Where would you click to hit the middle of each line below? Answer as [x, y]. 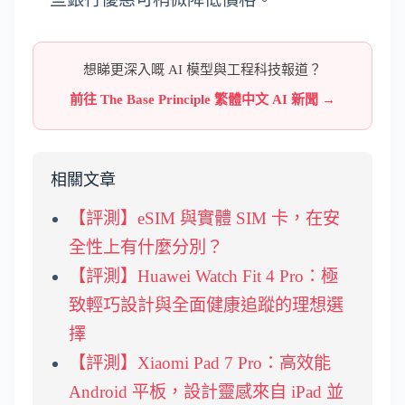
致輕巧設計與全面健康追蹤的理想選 [206, 305]
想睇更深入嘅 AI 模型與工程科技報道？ [202, 69]
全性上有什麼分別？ [146, 247]
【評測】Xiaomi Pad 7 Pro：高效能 [200, 363]
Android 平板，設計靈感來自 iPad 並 [206, 391]
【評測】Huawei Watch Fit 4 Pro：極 [203, 276]
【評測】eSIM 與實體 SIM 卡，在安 [204, 218]
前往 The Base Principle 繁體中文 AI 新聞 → [202, 99]
